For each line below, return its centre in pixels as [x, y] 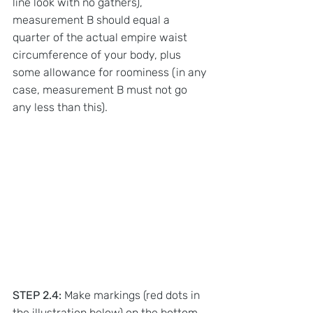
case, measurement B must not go [101, 90]
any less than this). [60, 108]
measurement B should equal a [93, 20]
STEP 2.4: [37, 295]
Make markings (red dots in [132, 295]
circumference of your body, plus [98, 55]
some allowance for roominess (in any [111, 73]
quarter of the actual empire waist [101, 38]
